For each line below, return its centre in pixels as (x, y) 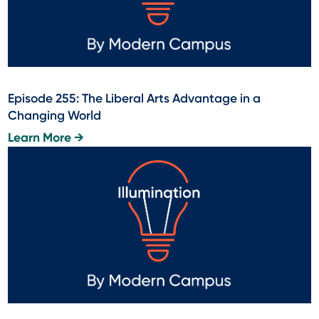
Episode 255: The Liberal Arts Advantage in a (135, 99)
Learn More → (46, 138)
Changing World (55, 116)
